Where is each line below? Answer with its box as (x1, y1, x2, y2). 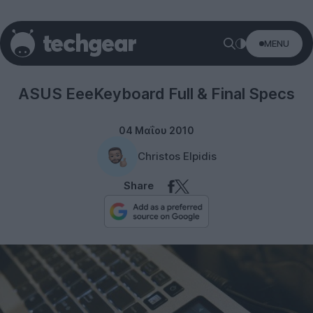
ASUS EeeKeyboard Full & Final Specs (18, 85, 295, 103)
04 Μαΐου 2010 (119, 124, 194, 136)
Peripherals (133, 48, 180, 59)
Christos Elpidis (137, 150, 217, 163)
